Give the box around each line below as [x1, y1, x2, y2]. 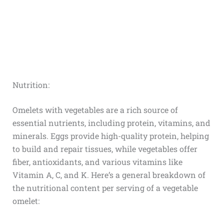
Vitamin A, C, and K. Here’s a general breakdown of [12, 169, 205, 180]
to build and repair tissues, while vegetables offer [12, 143, 197, 154]
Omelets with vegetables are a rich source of [12, 104, 178, 115]
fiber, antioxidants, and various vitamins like [12, 156, 182, 167]
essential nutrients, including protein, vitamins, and [12, 117, 210, 128]
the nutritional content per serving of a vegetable [12, 182, 198, 193]
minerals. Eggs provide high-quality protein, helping [12, 130, 209, 141]
